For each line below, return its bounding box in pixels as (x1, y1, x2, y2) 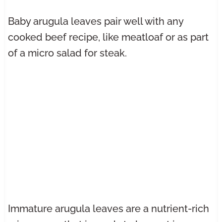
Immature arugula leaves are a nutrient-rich (7, 203, 209, 215)
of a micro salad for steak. (7, 47, 127, 59)
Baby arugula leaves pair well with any (7, 15, 183, 27)
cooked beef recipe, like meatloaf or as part (7, 31, 209, 43)
